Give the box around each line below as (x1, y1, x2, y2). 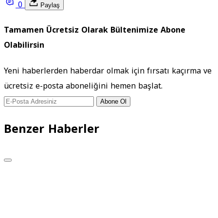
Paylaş (38, 1, 60, 9)
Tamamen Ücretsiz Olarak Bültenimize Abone (4, 22, 185, 38)
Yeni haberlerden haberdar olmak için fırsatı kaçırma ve (4, 63, 212, 78)
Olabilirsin (4, 37, 44, 53)
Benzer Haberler (4, 118, 99, 141)
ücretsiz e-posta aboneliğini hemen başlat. (4, 78, 163, 93)
